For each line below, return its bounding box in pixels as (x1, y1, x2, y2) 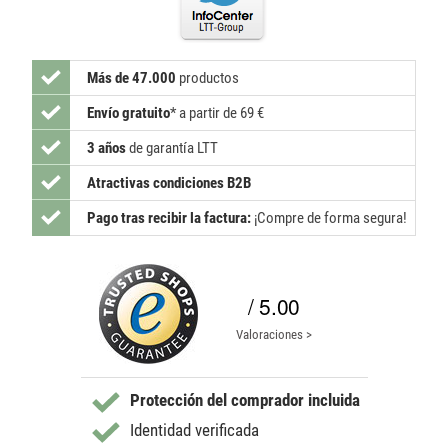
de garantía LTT (126, 139, 218, 158)
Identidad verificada (129, 420, 259, 441)
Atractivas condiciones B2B (87, 174, 251, 193)
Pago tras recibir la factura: (87, 209, 251, 228)
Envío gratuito (87, 104, 170, 123)
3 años (87, 139, 126, 158)
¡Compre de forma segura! (251, 209, 407, 228)
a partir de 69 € (179, 104, 264, 123)
